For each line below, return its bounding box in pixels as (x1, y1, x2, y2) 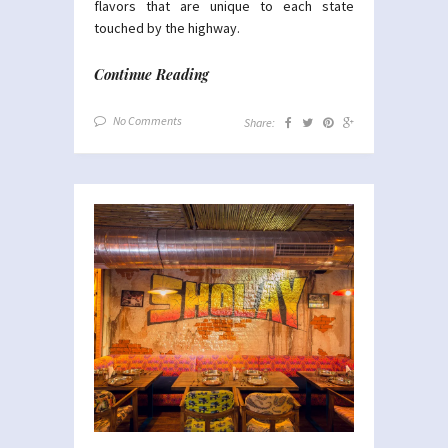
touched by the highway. (94, 19, 240, 38)
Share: (244, 115, 275, 131)
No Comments (113, 113, 182, 129)
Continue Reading (94, 65, 209, 85)
